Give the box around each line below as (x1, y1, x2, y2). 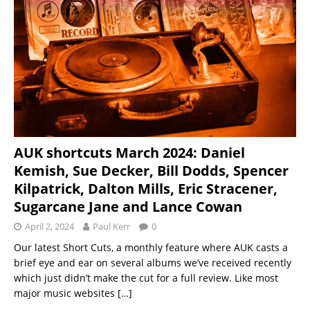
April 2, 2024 (25, 219, 74, 232)
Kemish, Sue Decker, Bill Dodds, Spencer (14, 161, 289, 180)
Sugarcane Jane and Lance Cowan (14, 197, 242, 216)
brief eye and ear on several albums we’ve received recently (14, 255, 291, 269)
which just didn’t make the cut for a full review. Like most (14, 271, 278, 284)
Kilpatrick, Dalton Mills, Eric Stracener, (14, 179, 277, 198)
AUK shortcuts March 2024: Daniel (14, 143, 245, 162)
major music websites (14, 286, 118, 300)
